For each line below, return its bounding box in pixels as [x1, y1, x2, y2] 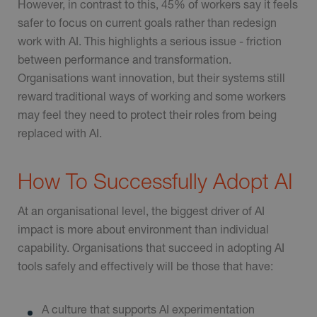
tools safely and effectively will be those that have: [18, 258, 273, 272]
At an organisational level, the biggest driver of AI [18, 203, 265, 217]
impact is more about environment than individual [18, 221, 269, 236]
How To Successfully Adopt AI [18, 168, 293, 194]
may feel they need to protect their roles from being [18, 108, 277, 122]
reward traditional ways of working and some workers [18, 89, 286, 103]
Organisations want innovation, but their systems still [18, 71, 285, 85]
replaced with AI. [18, 126, 102, 140]
